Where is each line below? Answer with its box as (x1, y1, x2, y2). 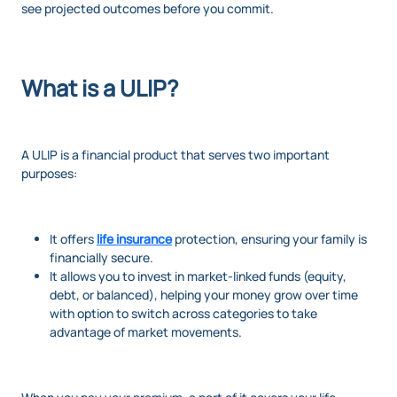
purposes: (21, 164, 77, 182)
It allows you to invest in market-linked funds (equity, (50, 267, 346, 284)
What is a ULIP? (21, 72, 178, 104)
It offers (50, 230, 97, 247)
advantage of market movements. (50, 323, 242, 340)
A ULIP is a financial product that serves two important (21, 145, 330, 163)
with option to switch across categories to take (50, 304, 317, 322)
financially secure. (50, 248, 153, 266)
